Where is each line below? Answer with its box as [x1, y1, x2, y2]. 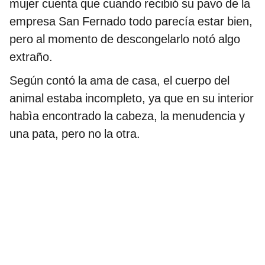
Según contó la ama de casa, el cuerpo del [9, 73, 230, 88]
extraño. [9, 50, 53, 64]
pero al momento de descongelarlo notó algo [9, 32, 240, 47]
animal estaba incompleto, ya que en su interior [9, 91, 254, 106]
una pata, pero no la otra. [9, 127, 140, 141]
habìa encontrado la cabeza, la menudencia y [9, 109, 245, 124]
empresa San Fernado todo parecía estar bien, [9, 14, 253, 29]
